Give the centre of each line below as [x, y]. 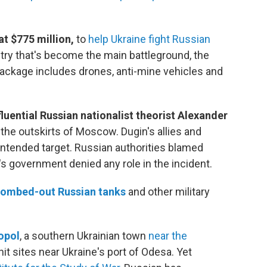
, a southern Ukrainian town [84, 236]
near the [168, 236]
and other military [168, 192]
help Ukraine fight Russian [149, 39]
